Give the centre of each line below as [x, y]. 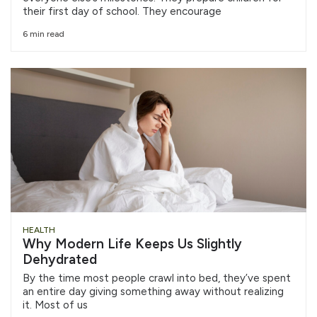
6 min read [44, 34]
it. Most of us [55, 305]
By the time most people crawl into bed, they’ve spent [157, 278]
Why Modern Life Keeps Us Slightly [132, 243]
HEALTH [39, 230]
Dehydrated [60, 259]
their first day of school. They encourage [122, 12]
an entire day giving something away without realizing [153, 291]
